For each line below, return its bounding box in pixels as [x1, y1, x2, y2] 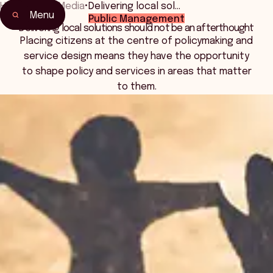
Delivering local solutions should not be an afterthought [19, 23, 254, 34]
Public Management [88, 13, 185, 24]
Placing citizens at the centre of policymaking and [20, 36, 253, 46]
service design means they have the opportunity [24, 51, 249, 62]
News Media [30, 1, 85, 12]
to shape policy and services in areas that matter [21, 66, 252, 77]
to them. [116, 82, 157, 92]
